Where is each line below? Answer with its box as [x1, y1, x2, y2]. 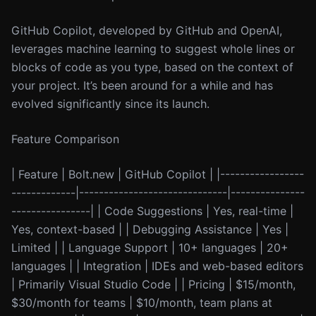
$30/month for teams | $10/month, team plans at [11, 296, 272, 310]
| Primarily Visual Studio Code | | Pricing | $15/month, [11, 277, 296, 291]
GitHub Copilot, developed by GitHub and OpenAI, [11, 23, 282, 37]
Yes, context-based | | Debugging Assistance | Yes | [11, 222, 288, 236]
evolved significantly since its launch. [11, 97, 209, 111]
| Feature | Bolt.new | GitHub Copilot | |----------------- [11, 167, 304, 181]
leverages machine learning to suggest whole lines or [11, 42, 295, 56]
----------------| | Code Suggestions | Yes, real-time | [11, 204, 293, 218]
